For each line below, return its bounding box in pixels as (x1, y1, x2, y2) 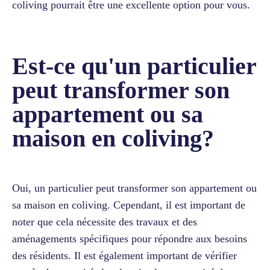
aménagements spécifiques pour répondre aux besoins (12, 232, 247, 245)
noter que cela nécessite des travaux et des (12, 215, 197, 228)
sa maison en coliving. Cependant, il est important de (12, 198, 245, 211)
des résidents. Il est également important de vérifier (12, 249, 237, 262)
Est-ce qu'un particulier (12, 52, 256, 80)
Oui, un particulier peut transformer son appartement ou (12, 181, 257, 194)
